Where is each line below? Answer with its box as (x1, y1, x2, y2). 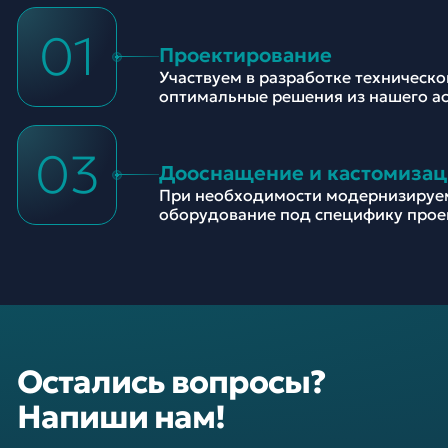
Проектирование (159, 41, 332, 68)
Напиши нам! (17, 396, 226, 437)
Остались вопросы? (17, 361, 325, 402)
